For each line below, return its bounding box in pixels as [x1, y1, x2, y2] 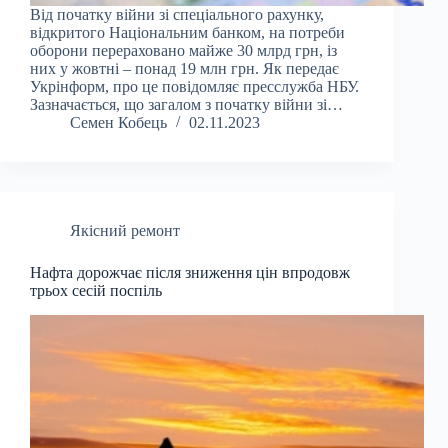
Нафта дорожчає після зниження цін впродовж [30, 264, 350, 282]
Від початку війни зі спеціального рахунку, [30, 6, 324, 24]
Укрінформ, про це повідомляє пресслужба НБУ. [30, 78, 359, 96]
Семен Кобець [70, 114, 167, 132]
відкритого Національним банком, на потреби [30, 24, 345, 42]
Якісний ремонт [70, 222, 180, 240]
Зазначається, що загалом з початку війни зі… [30, 96, 343, 114]
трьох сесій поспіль [30, 282, 162, 300]
